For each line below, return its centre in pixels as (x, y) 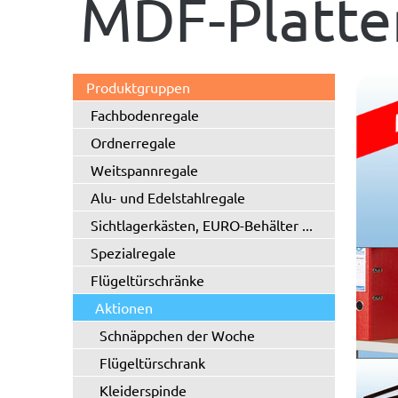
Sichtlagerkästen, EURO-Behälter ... (202, 225)
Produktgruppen (138, 87)
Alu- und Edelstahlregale (168, 197)
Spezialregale (133, 252)
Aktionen (124, 307)
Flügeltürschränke (147, 280)
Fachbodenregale (145, 115)
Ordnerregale (133, 142)
